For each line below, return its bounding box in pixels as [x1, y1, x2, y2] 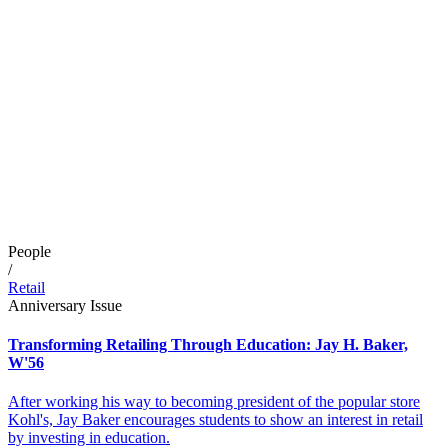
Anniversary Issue [8, 296, 122, 314]
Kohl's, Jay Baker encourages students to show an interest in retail [8, 411, 423, 429]
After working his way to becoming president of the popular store [8, 393, 420, 411]
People [8, 242, 51, 260]
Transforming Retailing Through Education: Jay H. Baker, [8, 335, 408, 353]
